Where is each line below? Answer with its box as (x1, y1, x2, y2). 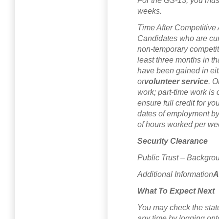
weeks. (137, 6, 162, 15)
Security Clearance (137, 136, 208, 145)
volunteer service (144, 77, 208, 86)
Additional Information (137, 170, 213, 178)
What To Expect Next (137, 186, 215, 195)
